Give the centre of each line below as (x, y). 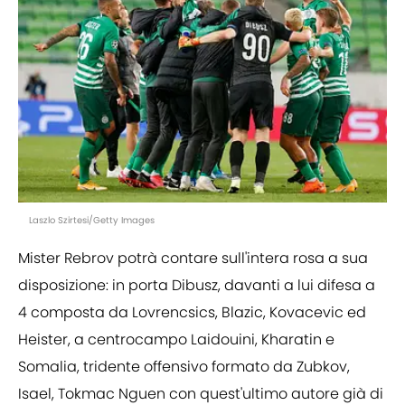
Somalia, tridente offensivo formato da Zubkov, (184, 367)
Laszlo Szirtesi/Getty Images (92, 221)
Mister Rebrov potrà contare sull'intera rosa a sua (193, 259)
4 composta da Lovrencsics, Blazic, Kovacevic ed (192, 313)
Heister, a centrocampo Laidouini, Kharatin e (176, 340)
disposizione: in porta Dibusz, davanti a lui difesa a (197, 286)
